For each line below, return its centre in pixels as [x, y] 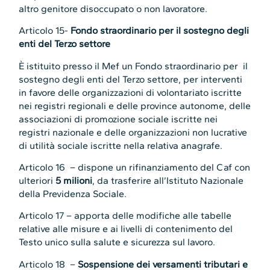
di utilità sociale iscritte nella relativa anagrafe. [121, 145]
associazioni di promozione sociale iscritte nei [118, 119]
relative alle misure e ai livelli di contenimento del [126, 229]
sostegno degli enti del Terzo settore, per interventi [131, 79]
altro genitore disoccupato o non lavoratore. [113, 8]
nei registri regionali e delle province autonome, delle [135, 105]
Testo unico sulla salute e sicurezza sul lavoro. [117, 242]
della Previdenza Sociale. [73, 193]
